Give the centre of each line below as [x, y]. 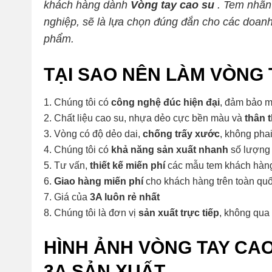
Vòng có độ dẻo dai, [98, 134]
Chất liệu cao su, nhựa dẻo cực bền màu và [149, 118]
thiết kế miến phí [127, 165]
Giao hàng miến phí [99, 181]
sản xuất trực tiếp [179, 212]
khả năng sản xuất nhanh [170, 149]
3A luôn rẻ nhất [125, 197]
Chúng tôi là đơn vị [96, 212]
